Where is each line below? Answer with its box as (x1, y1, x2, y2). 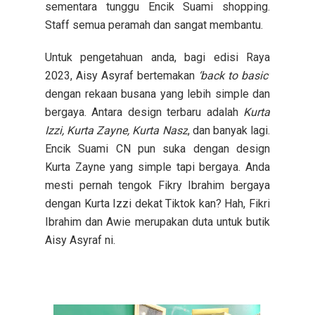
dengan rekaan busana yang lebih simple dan (45, 86, 270, 101)
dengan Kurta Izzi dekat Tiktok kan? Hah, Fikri (45, 196, 270, 210)
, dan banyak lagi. (187, 123, 271, 137)
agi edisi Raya (191, 50, 271, 64)
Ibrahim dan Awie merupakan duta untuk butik (45, 214, 270, 229)
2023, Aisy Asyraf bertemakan (45, 68, 198, 82)
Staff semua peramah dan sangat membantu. (45, 18, 266, 32)
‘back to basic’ (198, 68, 270, 82)
